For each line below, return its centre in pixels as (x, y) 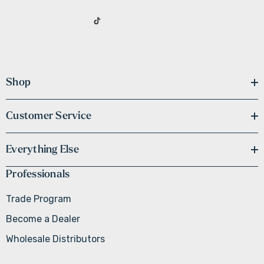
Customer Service (49, 116)
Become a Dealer (43, 219)
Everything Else (42, 149)
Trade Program (39, 199)
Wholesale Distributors (55, 239)
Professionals (38, 174)
